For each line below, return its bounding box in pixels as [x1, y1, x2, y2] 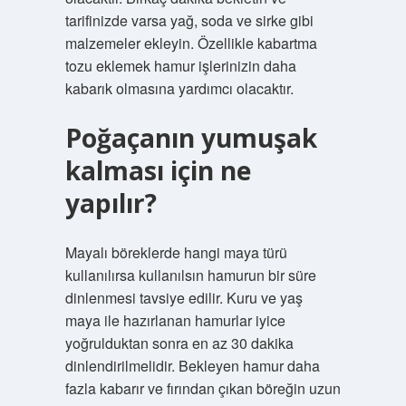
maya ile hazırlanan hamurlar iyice [64, 310, 285, 331]
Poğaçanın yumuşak [64, 121, 317, 155]
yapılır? [64, 186, 157, 220]
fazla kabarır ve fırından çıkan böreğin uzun [64, 378, 341, 399]
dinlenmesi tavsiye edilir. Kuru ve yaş [64, 287, 303, 308]
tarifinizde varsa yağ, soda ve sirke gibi [64, 10, 314, 31]
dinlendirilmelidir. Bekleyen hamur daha [64, 355, 320, 376]
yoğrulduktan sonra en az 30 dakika [64, 333, 294, 353]
